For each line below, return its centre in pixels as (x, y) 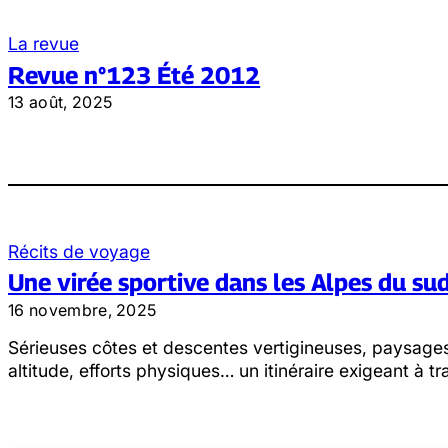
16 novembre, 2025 (82, 309)
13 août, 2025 (60, 102)
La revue (44, 44)
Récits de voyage (79, 251)
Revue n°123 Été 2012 (134, 74)
